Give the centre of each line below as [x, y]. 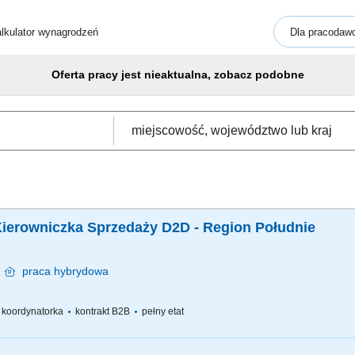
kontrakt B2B [103, 311]
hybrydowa [80, 271]
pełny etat [162, 311]
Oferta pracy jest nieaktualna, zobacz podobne [177, 74]
